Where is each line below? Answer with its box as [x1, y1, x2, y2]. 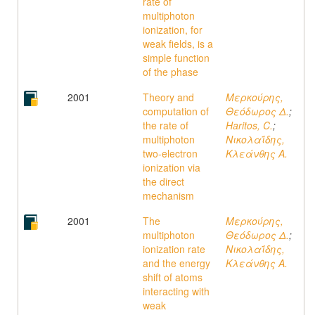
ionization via [143, 160, 200, 174]
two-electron [143, 146, 198, 160]
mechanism [143, 188, 194, 202]
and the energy [143, 256, 210, 270]
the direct [143, 174, 184, 188]
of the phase [143, 65, 198, 79]
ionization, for [143, 22, 202, 37]
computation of [143, 104, 209, 118]
